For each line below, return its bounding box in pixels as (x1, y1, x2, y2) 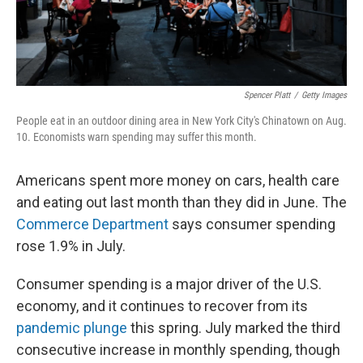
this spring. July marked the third (127, 319, 340, 336)
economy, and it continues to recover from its (16, 297, 308, 314)
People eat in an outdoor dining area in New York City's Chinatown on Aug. (16, 114, 347, 127)
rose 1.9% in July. (16, 237, 126, 254)
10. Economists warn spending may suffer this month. (16, 130, 257, 143)
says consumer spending (169, 216, 335, 233)
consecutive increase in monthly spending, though (16, 341, 340, 358)
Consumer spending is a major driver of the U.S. (16, 275, 322, 293)
